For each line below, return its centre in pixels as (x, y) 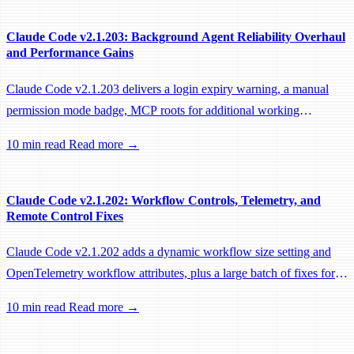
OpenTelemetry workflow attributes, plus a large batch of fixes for (171, 273)
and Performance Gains (70, 53)
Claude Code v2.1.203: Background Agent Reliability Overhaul (176, 37)
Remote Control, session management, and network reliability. (161, 295)
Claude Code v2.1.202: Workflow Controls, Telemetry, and (164, 200)
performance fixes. (53, 153)
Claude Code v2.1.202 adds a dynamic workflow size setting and (169, 252)
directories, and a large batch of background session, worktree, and (172, 131)
